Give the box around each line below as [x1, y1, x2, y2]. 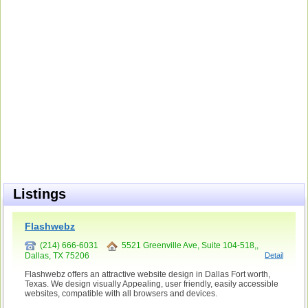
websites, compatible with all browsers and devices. [25, 288, 217, 298]
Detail [265, 250, 283, 259]
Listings [13, 186, 66, 201]
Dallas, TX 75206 [25, 250, 89, 261]
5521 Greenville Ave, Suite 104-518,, [118, 241, 258, 250]
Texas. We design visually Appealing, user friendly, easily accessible [25, 278, 278, 289]
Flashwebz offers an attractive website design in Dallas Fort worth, [25, 269, 270, 279]
